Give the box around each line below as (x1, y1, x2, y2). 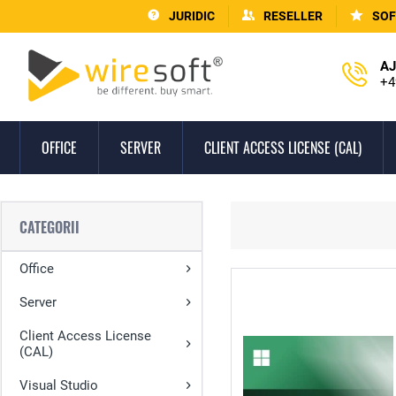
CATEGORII (19, 217, 80, 238)
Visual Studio (19, 377, 98, 393)
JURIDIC (169, 9, 215, 23)
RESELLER (263, 9, 323, 23)
